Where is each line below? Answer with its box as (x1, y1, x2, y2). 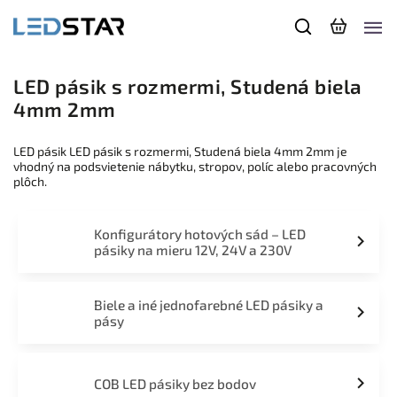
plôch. (13, 174, 47, 189)
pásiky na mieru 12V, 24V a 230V (93, 242, 292, 258)
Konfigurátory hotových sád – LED (93, 226, 306, 242)
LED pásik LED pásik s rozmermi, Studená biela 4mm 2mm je (13, 144, 347, 159)
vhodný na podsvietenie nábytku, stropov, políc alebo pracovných (13, 159, 377, 174)
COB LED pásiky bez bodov (93, 376, 256, 392)
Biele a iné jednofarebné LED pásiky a (93, 297, 323, 313)
